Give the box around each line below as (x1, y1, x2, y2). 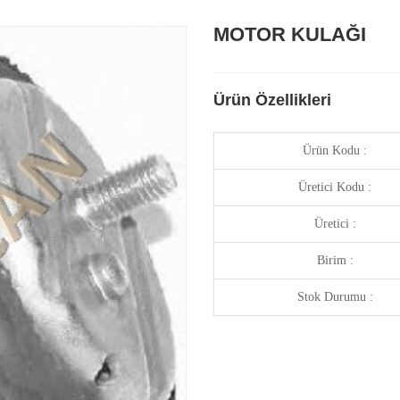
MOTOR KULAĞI (213, 23, 366, 46)
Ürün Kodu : (303, 144, 367, 158)
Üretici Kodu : (298, 180, 371, 195)
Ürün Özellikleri (213, 91, 331, 110)
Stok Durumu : (296, 290, 373, 304)
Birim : (316, 254, 354, 268)
